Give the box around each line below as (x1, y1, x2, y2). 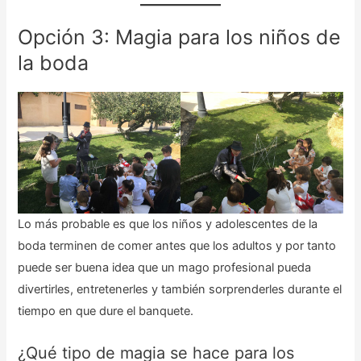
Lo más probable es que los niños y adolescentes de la (18, 217, 318, 232)
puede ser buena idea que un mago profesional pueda (18, 260, 312, 276)
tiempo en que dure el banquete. (18, 304, 194, 319)
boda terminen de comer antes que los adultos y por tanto (18, 239, 337, 254)
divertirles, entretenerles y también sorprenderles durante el (18, 282, 342, 297)
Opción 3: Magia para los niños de (18, 25, 342, 50)
